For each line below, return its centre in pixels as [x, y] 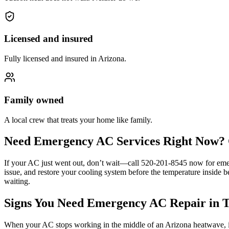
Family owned [34, 100]
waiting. [17, 181]
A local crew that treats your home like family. [78, 120]
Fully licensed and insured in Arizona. [65, 59]
